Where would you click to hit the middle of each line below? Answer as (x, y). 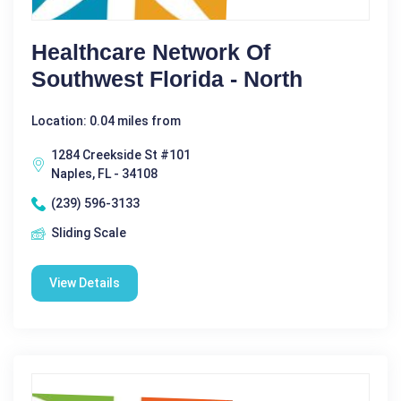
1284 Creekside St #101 (121, 155)
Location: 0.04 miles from (106, 121)
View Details (85, 283)
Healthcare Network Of (151, 52)
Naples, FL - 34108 (104, 174)
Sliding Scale (89, 233)
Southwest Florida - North (167, 79)
